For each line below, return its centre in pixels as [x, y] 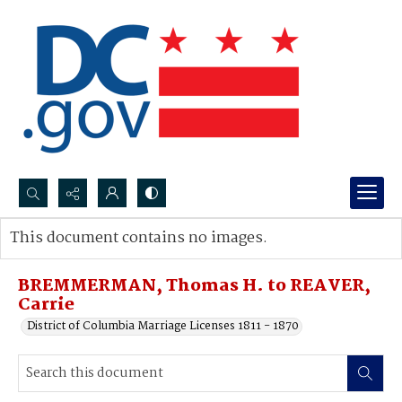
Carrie [46, 305]
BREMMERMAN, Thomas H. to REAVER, [194, 286]
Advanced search [74, 256]
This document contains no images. [139, 238]
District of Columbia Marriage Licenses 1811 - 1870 [163, 326]
